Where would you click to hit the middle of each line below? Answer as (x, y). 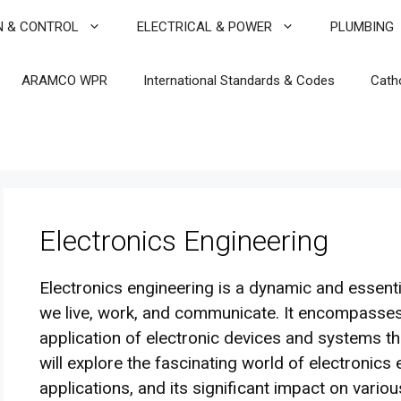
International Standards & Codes (239, 81)
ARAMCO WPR (64, 81)
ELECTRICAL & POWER (205, 27)
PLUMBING (362, 27)
